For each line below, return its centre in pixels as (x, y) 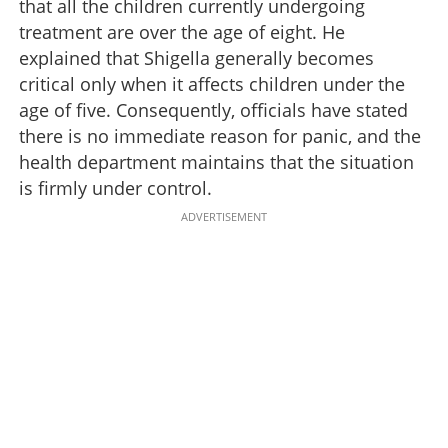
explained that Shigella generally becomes (196, 57)
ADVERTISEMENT (224, 216)
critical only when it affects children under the (212, 83)
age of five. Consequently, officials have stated (213, 109)
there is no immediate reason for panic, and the (220, 135)
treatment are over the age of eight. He (182, 31)
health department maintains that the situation (216, 161)
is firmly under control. (115, 187)
